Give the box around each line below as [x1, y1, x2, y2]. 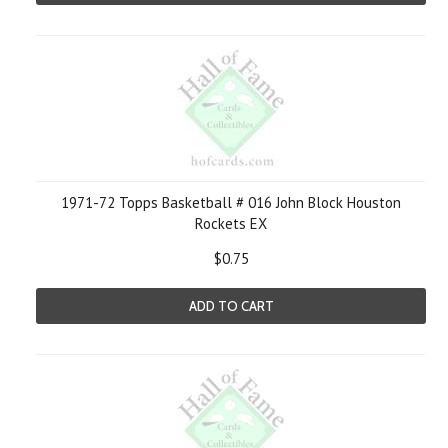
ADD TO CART [188, 298, 274, 314]
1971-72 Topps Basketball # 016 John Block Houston [61, 193, 401, 212]
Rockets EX [195, 214, 267, 233]
